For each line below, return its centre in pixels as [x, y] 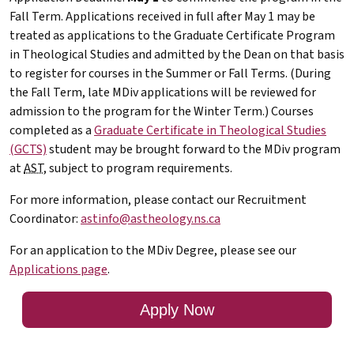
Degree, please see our [235, 250]
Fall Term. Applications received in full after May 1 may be [162, 16]
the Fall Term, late [61, 92]
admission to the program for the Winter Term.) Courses [162, 111]
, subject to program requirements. [138, 168]
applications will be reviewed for [227, 92]
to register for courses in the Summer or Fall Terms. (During [170, 73]
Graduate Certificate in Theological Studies [210, 130]
